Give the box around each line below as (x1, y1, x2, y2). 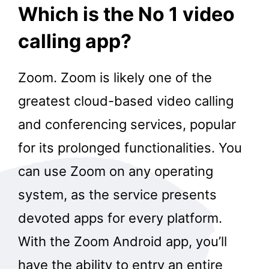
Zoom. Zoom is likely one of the (18, 69, 212, 85)
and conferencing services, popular (18, 116, 236, 132)
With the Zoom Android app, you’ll (18, 233, 227, 249)
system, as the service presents (18, 186, 217, 202)
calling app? (18, 29, 131, 53)
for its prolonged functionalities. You (18, 139, 242, 156)
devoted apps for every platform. (18, 210, 222, 226)
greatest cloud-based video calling (18, 92, 234, 109)
